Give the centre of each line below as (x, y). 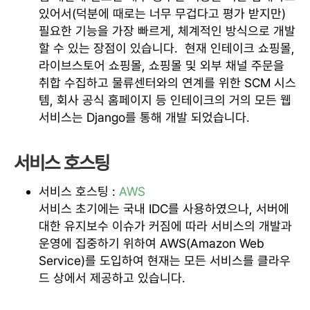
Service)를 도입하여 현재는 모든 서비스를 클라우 (165, 260)
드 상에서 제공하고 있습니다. (112, 277)
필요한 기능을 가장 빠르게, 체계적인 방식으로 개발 (167, 30)
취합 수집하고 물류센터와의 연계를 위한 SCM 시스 (167, 82)
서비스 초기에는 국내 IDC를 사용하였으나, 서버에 (164, 208)
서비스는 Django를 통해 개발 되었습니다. (144, 117)
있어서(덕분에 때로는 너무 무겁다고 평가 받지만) (162, 13)
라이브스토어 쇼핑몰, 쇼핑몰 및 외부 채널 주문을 (162, 65)
